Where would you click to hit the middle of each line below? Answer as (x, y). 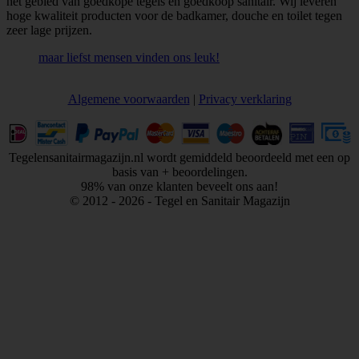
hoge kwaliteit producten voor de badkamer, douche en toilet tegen (174, 15)
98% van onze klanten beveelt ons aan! (179, 186)
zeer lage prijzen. (49, 30)
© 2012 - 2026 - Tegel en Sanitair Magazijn (179, 200)
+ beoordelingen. (204, 171)
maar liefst (66, 57)
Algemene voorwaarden (129, 99)
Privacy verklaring (245, 99)
